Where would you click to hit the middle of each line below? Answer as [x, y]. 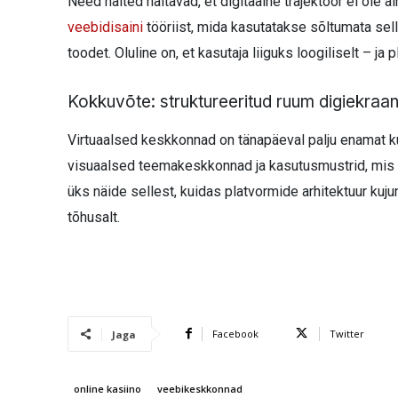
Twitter [347, 333]
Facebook [235, 333]
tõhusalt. [94, 217]
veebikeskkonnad [200, 388]
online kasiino [107, 388]
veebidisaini [105, 27]
